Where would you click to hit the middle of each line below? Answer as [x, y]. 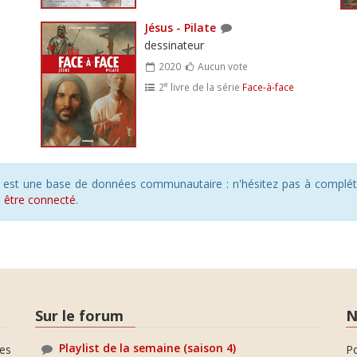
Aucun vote [222, 66]
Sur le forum [79, 315]
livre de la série [205, 86]
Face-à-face [268, 86]
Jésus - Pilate [180, 27]
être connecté [40, 199]
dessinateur [174, 45]
